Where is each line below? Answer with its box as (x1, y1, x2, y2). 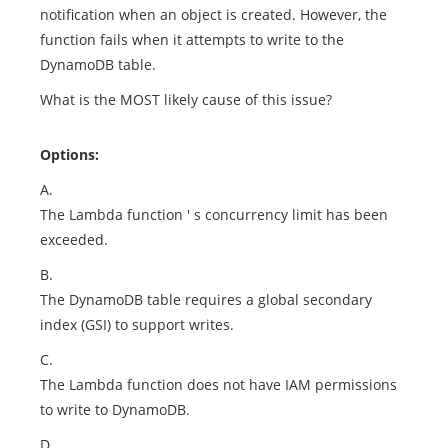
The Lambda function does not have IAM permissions (40, 375, 397, 394)
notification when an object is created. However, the (40, 5, 387, 24)
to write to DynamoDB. (40, 400, 190, 419)
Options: (40, 145, 99, 164)
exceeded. (40, 230, 108, 249)
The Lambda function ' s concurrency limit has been (40, 205, 388, 224)
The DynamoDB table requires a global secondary (40, 290, 372, 309)
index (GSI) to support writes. (40, 315, 234, 334)
